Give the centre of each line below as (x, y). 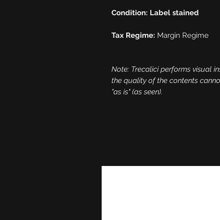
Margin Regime (182, 35)
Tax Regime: (133, 35)
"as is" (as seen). (137, 92)
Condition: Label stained (155, 13)
